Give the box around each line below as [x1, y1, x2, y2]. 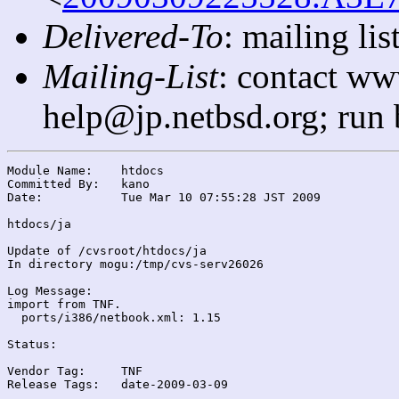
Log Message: [7, 283, 93, 297]
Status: [7, 337, 57, 351]
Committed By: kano [7, 176, 100, 191]
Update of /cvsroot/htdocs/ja [7, 243, 207, 257]
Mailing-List [43, 56, 218, 95]
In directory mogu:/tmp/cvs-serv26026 [7, 256, 264, 271]
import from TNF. [7, 297, 121, 311]
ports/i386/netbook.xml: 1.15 [7, 310, 221, 324]
